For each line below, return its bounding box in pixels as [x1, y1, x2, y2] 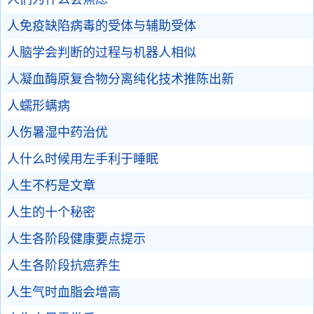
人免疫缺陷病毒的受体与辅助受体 [7, 19, 196, 33]
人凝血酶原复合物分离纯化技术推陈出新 [7, 72, 234, 86]
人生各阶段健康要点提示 [7, 232, 146, 246]
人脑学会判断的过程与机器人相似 [7, 46, 196, 60]
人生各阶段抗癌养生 [7, 259, 121, 273]
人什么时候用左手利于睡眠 [7, 152, 158, 166]
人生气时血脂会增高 [7, 285, 121, 299]
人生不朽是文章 [7, 179, 95, 193]
